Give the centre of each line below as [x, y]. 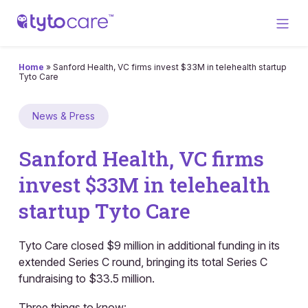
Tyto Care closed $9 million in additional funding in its [149, 245]
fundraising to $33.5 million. [87, 278]
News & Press [64, 115]
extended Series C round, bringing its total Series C [143, 262]
